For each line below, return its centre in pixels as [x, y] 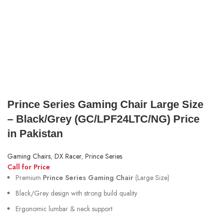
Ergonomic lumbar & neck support [64, 209]
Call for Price [29, 167]
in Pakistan [35, 134]
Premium [29, 178]
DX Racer [68, 156]
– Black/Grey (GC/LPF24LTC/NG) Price [103, 119]
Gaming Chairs [29, 156]
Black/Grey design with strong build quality [76, 193]
